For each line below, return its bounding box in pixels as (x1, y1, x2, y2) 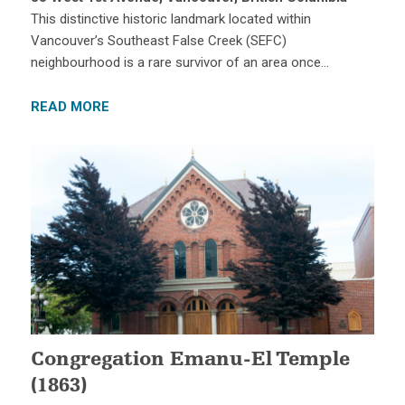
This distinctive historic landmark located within (30, 11, 311, 28)
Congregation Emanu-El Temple (30, 350, 350, 371)
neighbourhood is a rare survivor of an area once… (30, 54, 329, 71)
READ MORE (30, 99, 109, 116)
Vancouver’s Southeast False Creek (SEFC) (30, 33, 287, 50)
